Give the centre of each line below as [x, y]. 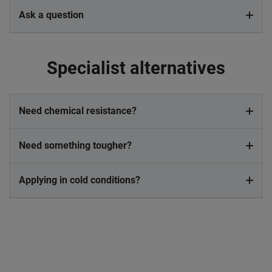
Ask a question [51, 15]
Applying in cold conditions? [80, 180]
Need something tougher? [75, 146]
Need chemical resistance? [78, 111]
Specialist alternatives [136, 68]
